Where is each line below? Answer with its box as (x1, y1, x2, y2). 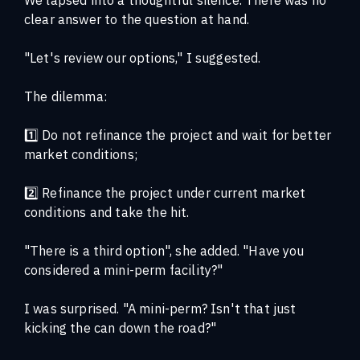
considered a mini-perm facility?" (24, 260, 223, 278)
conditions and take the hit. (24, 202, 190, 220)
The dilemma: (24, 87, 108, 104)
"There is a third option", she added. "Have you (24, 241, 305, 259)
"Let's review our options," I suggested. (24, 48, 261, 66)
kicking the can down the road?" (24, 318, 217, 336)
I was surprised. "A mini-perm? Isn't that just (24, 299, 297, 317)
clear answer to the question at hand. (24, 10, 250, 27)
